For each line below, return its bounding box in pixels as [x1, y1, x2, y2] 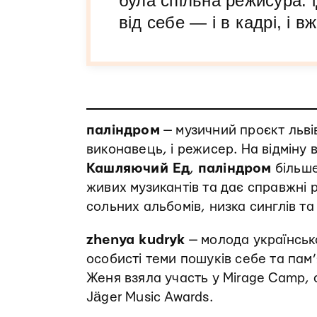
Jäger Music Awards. [86, 291, 213, 305]
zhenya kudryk [86, 234, 185, 248]
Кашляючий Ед [86, 162, 190, 176]
